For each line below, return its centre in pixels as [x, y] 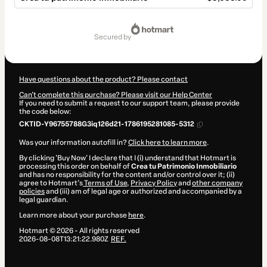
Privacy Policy [154, 183]
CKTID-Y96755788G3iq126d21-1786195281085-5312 [107, 124]
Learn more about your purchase [74, 215]
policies [32, 192]
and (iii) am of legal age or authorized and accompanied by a [143, 192]
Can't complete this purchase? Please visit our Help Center [116, 95]
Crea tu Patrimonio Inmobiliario [184, 167]
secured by [115, 37]
